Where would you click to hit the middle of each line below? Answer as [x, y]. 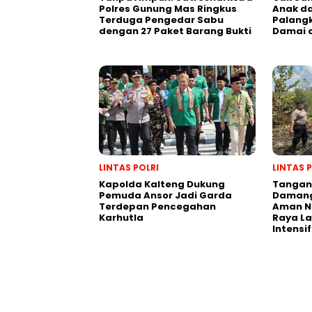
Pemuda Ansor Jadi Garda [165, 195]
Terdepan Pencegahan [157, 206]
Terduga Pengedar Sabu [161, 19]
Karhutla [121, 217]
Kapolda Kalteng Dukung [162, 184]
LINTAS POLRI [129, 167]
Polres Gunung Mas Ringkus [168, 8]
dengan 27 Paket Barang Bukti [176, 31]
